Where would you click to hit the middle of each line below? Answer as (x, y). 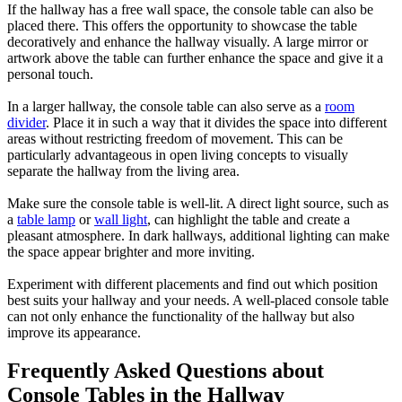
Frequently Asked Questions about (166, 370)
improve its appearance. (74, 333)
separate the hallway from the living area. (123, 171)
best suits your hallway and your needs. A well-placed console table (198, 301)
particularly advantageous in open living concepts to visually (178, 155)
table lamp (46, 220)
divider (26, 123)
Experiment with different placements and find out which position (192, 284)
